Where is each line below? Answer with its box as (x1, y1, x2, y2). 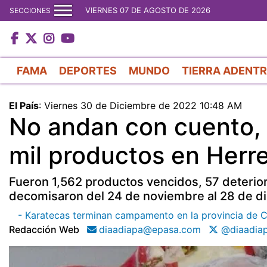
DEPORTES (59, 64, 117, 77)
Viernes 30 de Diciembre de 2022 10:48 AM (44, 99, 242, 111)
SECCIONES (10, 5, 51, 15)
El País (9, 99, 39, 111)
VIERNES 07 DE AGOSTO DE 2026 (85, 5, 210, 15)
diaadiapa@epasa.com (99, 223, 201, 235)
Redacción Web (9, 223, 79, 235)
